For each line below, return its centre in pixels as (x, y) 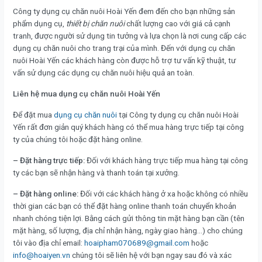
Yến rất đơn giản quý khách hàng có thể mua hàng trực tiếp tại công (128, 127)
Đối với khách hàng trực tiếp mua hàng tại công (166, 161)
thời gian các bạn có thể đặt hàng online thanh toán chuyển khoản (125, 206)
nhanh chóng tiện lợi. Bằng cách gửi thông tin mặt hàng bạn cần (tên (129, 218)
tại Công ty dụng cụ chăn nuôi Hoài (178, 115)
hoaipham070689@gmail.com (137, 243)
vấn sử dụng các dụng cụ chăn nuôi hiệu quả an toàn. (104, 73)
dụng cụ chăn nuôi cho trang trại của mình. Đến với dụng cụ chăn (124, 48)
